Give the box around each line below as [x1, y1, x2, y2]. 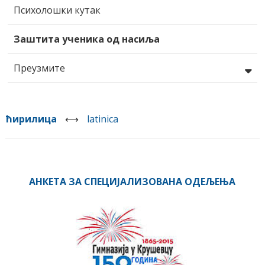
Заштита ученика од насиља [13, 32, 160, 46]
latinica [86, 112, 118, 125]
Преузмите [13, 61, 65, 75]
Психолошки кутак [13, 3, 101, 17]
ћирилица [5, 112, 57, 125]
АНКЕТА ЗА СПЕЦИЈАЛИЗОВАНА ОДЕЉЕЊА [29, 174, 236, 188]
